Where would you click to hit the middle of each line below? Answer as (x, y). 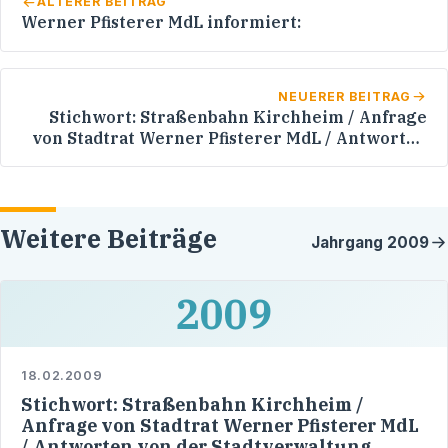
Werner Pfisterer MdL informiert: (161, 22)
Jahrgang (349, 243)
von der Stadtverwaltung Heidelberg (273, 158)
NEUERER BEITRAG (345, 96)
